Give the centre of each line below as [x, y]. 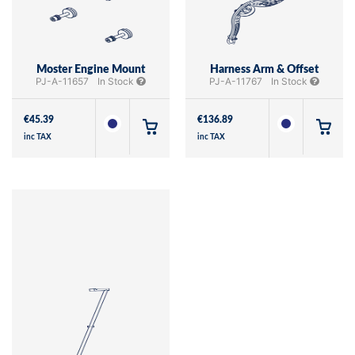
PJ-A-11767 [236, 81]
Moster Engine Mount [91, 69]
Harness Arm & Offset [264, 69]
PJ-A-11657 [62, 81]
